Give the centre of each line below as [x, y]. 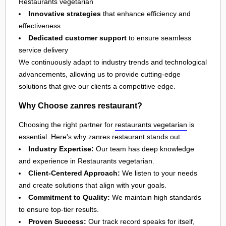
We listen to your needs [159, 173]
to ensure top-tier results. [59, 209]
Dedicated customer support [77, 38]
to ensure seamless [159, 38]
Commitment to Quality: [69, 197]
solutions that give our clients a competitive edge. [97, 87]
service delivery [43, 50]
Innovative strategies [65, 14]
